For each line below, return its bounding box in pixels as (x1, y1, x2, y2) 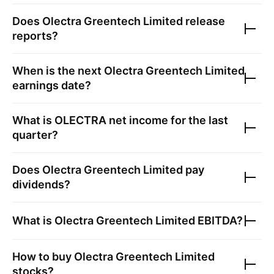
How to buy (12, 250, 74, 263)
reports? (12, 29, 58, 42)
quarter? (12, 128, 58, 141)
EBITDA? (195, 214, 243, 227)
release (183, 15, 225, 28)
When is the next (12, 64, 104, 77)
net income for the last (106, 114, 228, 127)
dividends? (12, 178, 70, 191)
